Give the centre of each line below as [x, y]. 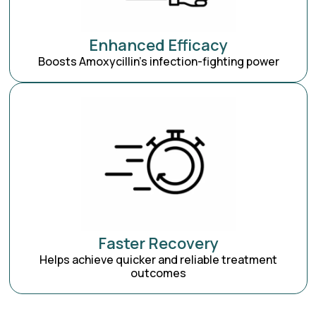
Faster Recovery [158, 244]
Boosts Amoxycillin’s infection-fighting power [158, 62]
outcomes [158, 273]
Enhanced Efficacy [158, 45]
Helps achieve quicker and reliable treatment [158, 260]
